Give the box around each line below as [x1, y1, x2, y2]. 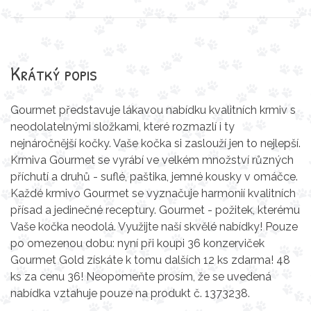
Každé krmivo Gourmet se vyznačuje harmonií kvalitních [10, 187, 296, 200]
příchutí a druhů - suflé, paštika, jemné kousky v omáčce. [10, 170, 298, 183]
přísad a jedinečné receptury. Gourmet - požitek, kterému [10, 203, 300, 217]
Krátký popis [10, 60, 97, 87]
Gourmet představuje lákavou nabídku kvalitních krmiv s [10, 103, 296, 117]
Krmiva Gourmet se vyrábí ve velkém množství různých [10, 153, 294, 167]
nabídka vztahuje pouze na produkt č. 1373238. [10, 287, 250, 300]
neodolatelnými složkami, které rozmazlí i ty [10, 120, 235, 133]
